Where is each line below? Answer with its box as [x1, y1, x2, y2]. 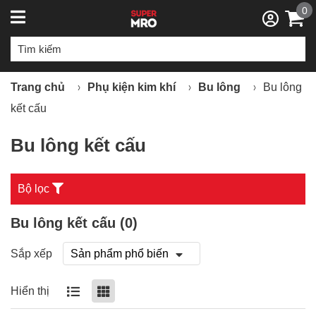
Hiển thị [11, 284, 49, 297]
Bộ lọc [18, 183, 49, 195]
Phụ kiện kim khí [87, 81, 176, 93]
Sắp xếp [11, 247, 52, 260]
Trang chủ [11, 81, 65, 93]
